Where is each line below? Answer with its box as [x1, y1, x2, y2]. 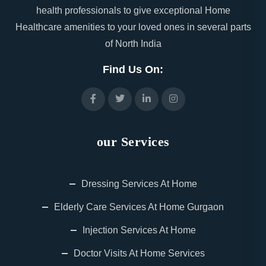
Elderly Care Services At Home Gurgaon [54, 202, 224, 212]
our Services [96, 134, 170, 149]
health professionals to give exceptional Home [36, 5, 230, 15]
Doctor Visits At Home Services [73, 248, 205, 258]
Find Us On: [103, 64, 163, 75]
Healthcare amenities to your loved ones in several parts [15, 22, 251, 32]
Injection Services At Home [82, 225, 196, 235]
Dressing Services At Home [81, 179, 197, 189]
